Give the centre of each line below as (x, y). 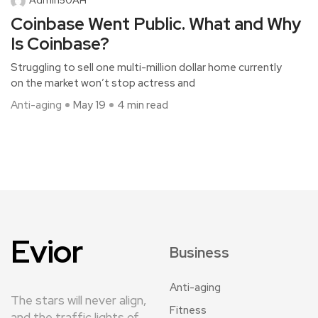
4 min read (143, 105)
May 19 (89, 105)
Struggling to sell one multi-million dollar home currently (146, 67)
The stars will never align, (78, 300)
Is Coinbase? (60, 43)
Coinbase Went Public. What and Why (156, 23)
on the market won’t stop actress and (103, 83)
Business (199, 252)
